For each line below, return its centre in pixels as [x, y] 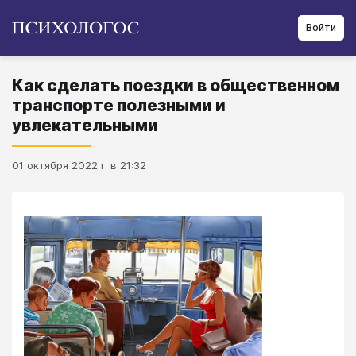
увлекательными [85, 125]
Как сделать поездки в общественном [176, 85]
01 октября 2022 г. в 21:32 [79, 165]
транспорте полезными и [119, 105]
